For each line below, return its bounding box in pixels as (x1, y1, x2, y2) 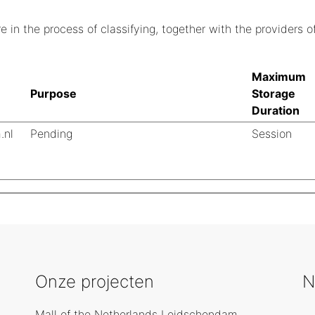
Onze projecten (35, 271, 154, 292)
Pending (30, 127, 72, 141)
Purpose (30, 86, 77, 101)
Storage (252, 86, 295, 101)
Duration (252, 103, 300, 117)
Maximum (252, 70, 306, 84)
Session (252, 127, 292, 141)
